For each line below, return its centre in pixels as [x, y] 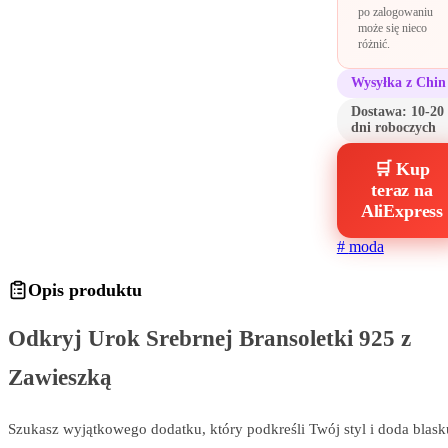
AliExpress [401, 210]
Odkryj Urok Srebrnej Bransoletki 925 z [209, 339]
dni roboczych [393, 128]
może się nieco [392, 28]
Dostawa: [380, 112]
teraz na [402, 189]
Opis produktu [85, 289]
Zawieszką [60, 378]
